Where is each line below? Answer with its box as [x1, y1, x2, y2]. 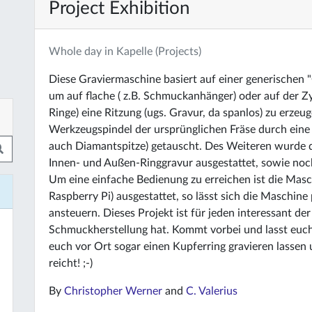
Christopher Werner [64, 286, 162, 297]
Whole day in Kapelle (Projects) [49, 46, 201, 57]
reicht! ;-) [49, 258, 93, 269]
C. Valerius [186, 286, 237, 297]
